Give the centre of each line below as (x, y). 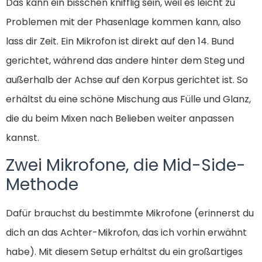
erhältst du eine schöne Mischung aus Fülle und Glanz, (128, 99)
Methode (42, 185)
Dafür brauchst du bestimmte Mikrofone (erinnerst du (130, 213)
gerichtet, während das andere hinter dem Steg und (125, 61)
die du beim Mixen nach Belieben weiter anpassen (120, 119)
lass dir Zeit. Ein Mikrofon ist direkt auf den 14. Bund (120, 42)
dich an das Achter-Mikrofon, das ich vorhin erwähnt (126, 233)
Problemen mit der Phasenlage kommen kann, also (123, 22)
